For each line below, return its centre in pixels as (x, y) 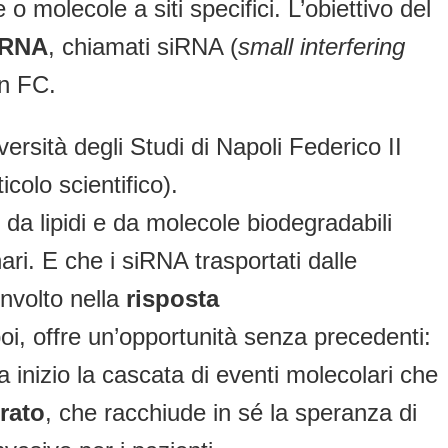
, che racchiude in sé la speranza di (231, 413)
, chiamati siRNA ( (143, 47)
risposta (172, 299)
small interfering (321, 47)
